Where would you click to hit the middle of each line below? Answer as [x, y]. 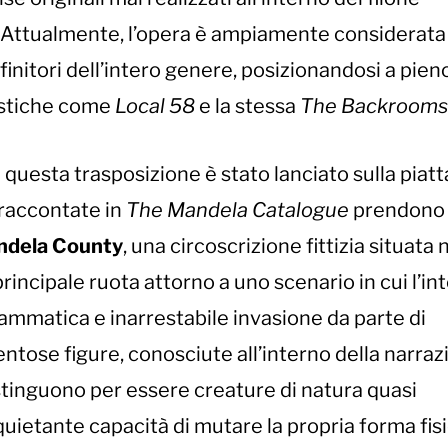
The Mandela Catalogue [237, 210]
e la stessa [249, 106]
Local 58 [157, 106]
